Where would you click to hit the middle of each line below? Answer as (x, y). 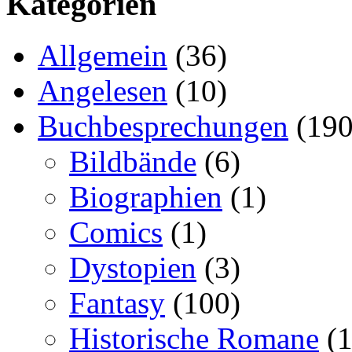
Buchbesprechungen (163, 126)
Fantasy (117, 303)
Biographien (146, 197)
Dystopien (133, 268)
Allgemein (103, 56)
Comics (116, 233)
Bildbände (133, 162)
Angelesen (103, 91)
